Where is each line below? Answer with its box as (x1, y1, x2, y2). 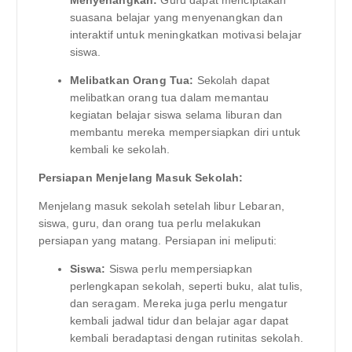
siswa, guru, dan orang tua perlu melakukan (38, 216, 262, 229)
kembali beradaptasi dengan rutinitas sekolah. (69, 332, 303, 344)
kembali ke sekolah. (69, 142, 170, 156)
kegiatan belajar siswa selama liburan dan (69, 108, 283, 121)
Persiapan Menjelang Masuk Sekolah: (38, 170, 244, 184)
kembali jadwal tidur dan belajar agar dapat (69, 314, 289, 327)
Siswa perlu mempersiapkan (105, 262, 253, 275)
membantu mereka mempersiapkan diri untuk (69, 125, 301, 138)
